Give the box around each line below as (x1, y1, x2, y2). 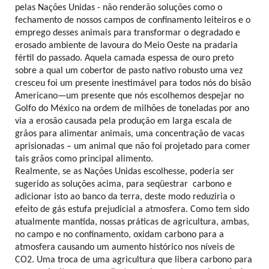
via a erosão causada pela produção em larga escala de (15, 116, 232, 126)
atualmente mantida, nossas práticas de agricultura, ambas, (15, 217, 249, 227)
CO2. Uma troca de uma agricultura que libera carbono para (15, 255, 252, 265)
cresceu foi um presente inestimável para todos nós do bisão (15, 78, 251, 88)
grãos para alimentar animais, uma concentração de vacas (15, 128, 244, 139)
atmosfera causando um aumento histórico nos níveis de (15, 242, 235, 252)
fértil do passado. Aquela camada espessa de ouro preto (15, 53, 234, 63)
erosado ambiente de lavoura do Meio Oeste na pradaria (15, 40, 238, 50)
